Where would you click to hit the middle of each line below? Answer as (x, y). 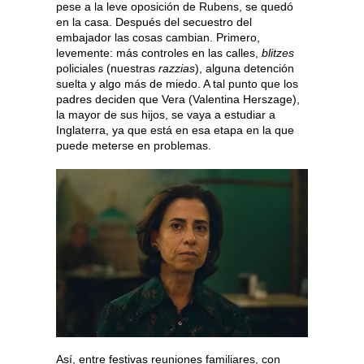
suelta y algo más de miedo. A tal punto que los (177, 84)
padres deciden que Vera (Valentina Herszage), (178, 100)
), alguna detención (245, 69)
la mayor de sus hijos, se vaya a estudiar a (166, 115)
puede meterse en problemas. (134, 146)
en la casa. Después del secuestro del (154, 22)
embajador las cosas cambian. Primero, (158, 38)
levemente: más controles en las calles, (159, 53)
